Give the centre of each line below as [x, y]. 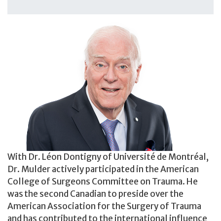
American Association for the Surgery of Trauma [104, 206]
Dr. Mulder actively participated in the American [103, 169]
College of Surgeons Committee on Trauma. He [103, 181]
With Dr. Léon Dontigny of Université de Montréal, [108, 157]
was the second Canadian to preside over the [95, 194]
